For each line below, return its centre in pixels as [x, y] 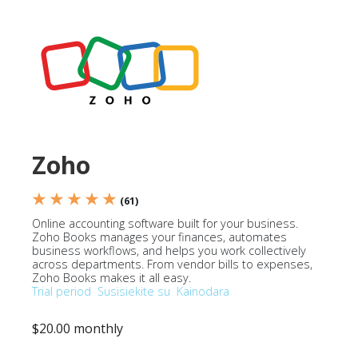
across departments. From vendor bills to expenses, [172, 264]
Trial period [62, 291]
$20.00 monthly [78, 328]
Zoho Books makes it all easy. [111, 278]
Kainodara [203, 291]
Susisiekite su [134, 291]
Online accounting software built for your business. [165, 223]
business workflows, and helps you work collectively [169, 251]
